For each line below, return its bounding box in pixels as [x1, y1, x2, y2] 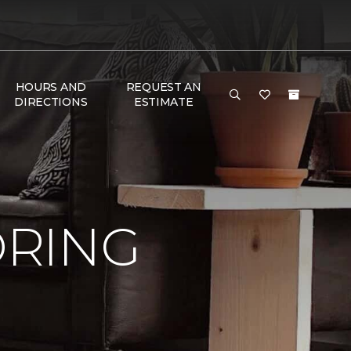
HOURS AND [15, 80, 87, 94]
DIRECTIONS [14, 95, 88, 109]
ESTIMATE [133, 95, 194, 109]
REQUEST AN [125, 80, 201, 94]
